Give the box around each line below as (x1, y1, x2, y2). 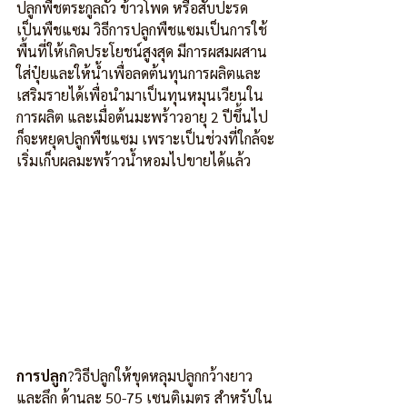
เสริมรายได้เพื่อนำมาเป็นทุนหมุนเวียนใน (16, 85, 263, 104)
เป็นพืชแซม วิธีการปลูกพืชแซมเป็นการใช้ (16, 20, 267, 39)
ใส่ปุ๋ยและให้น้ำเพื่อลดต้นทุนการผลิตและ (16, 64, 261, 83)
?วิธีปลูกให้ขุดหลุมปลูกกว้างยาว (67, 366, 253, 385)
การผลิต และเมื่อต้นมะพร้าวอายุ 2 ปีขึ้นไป (16, 107, 272, 126)
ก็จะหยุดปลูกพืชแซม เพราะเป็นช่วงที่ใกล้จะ (16, 129, 274, 148)
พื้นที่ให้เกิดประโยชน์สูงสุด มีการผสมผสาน (16, 42, 267, 61)
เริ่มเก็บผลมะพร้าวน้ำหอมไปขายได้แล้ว (16, 151, 251, 170)
